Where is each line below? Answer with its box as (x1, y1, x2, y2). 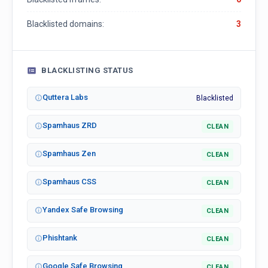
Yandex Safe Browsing (42, 205, 123, 215)
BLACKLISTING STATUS (41, 66, 133, 75)
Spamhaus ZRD (42, 121, 97, 130)
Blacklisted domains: (27, 19, 104, 29)
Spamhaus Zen (42, 149, 96, 159)
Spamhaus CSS (42, 177, 96, 187)
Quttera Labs (42, 93, 88, 102)
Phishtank (42, 233, 77, 243)
